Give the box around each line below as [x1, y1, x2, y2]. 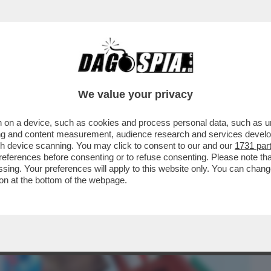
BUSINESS [8, 70, 55, 84]
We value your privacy [78, 88, 193, 100]
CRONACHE [130, 70, 180, 84]
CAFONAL [71, 70, 114, 84]
